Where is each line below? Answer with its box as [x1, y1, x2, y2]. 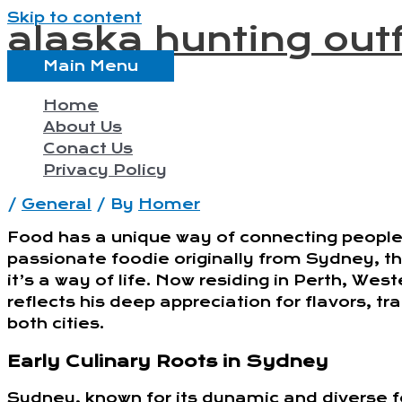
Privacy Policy [43, 162, 167, 179]
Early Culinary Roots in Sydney [7, 351, 328, 371]
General [22, 196, 92, 213]
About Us [43, 118, 122, 135]
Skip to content [7, 9, 142, 26]
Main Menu [43, 57, 138, 74]
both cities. [7, 315, 104, 332]
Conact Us [43, 140, 133, 157]
